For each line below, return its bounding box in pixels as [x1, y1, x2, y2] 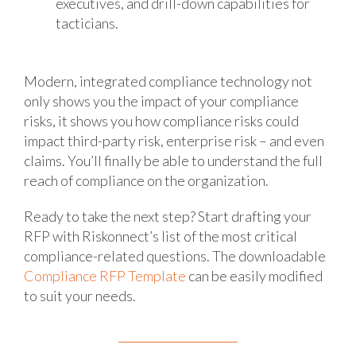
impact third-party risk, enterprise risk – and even [23, 132, 324, 150]
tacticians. [55, 14, 118, 33]
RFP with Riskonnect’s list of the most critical [23, 227, 297, 246]
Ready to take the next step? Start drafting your [23, 207, 311, 226]
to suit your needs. [23, 287, 136, 305]
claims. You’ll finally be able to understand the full [23, 152, 323, 170]
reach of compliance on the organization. [23, 172, 269, 190]
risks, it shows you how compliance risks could [23, 112, 299, 130]
